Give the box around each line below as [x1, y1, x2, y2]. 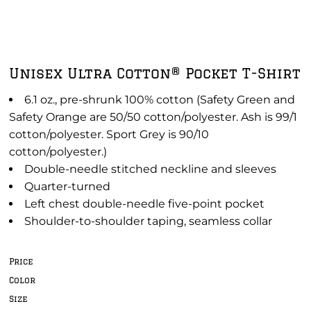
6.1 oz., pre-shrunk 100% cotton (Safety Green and [24, 93, 295, 106]
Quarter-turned [24, 180, 110, 193]
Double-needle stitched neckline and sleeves [24, 162, 276, 176]
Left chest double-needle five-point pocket [24, 197, 264, 210]
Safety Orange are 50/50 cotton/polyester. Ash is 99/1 [9, 110, 297, 124]
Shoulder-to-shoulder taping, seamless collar [24, 215, 272, 228]
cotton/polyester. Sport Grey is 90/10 [9, 128, 209, 141]
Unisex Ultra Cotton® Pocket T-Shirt [9, 65, 301, 81]
